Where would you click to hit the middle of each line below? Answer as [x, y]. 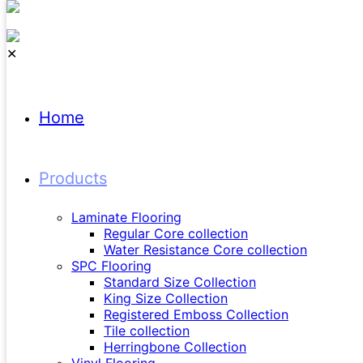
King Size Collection [166, 298]
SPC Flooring [111, 266]
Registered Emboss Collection [196, 314]
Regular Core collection [176, 233]
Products [73, 178]
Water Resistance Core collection [205, 250]
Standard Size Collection [180, 282]
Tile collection [147, 331]
